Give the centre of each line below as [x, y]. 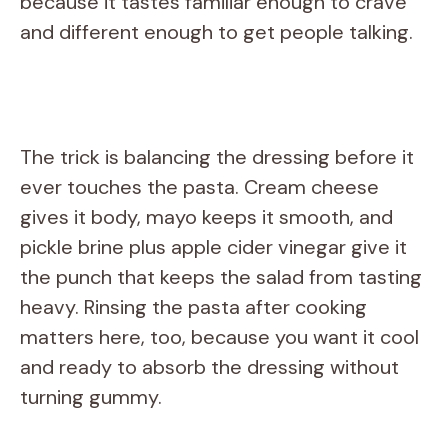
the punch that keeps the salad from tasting [221, 276]
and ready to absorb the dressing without [209, 366]
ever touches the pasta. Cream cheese [199, 186]
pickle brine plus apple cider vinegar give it [213, 246]
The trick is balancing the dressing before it [217, 156]
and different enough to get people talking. [216, 31]
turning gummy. [91, 396]
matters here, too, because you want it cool [219, 336]
